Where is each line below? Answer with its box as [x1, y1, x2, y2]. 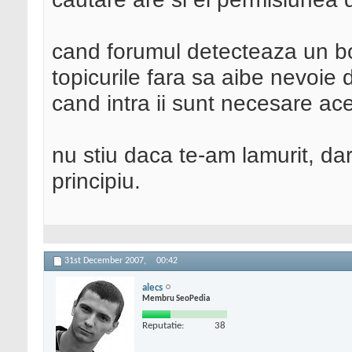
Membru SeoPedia [142, 294, 210, 303]
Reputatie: [142, 320, 184, 331]
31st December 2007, [64, 256, 148, 266]
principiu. [52, 168, 141, 194]
